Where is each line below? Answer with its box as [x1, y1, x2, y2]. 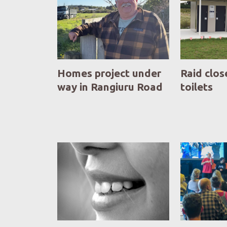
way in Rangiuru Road [57, 81, 163, 93]
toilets [180, 81, 213, 93]
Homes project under [57, 67, 161, 79]
